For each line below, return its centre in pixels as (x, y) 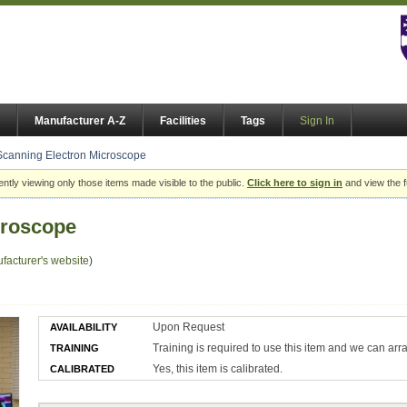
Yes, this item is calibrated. (218, 368)
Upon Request (189, 327)
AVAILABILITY (84, 327)
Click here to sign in (295, 183)
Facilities (183, 121)
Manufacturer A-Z (80, 121)
